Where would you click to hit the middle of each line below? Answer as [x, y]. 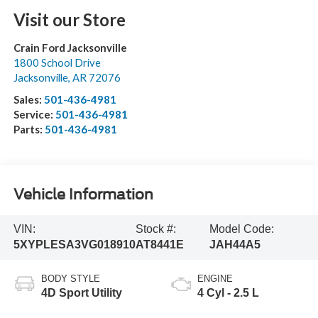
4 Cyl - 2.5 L [228, 293]
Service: [34, 115]
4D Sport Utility [81, 293]
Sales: [28, 100]
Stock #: [155, 229]
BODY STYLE [70, 279]
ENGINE [215, 279]
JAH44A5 [235, 245]
